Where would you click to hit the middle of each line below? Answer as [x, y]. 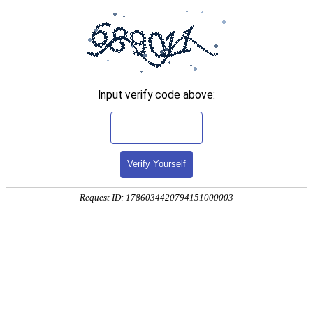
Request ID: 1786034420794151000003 [156, 198]
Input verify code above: [156, 95]
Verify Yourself [156, 164]
